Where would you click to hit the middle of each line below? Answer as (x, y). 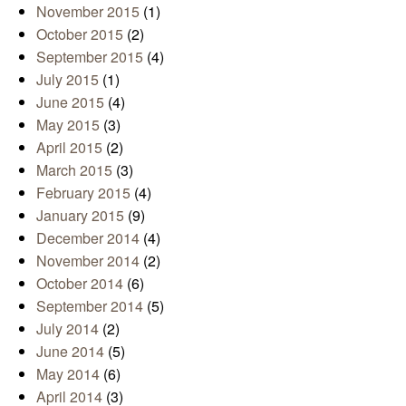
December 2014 (88, 238)
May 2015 (68, 125)
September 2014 (90, 306)
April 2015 (69, 148)
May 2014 (68, 374)
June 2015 (70, 102)
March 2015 (74, 170)
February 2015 (83, 193)
